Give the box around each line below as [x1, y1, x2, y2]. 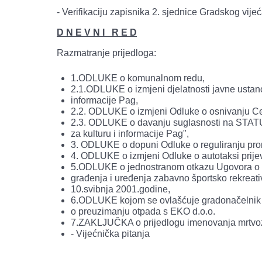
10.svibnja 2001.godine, [71, 184, 170, 194]
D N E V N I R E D [57, 27, 137, 37]
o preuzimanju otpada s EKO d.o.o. [71, 206, 215, 216]
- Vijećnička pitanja [71, 229, 150, 239]
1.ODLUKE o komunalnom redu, [71, 73, 205, 83]
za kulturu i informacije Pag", [71, 129, 189, 139]
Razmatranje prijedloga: [57, 48, 156, 58]
